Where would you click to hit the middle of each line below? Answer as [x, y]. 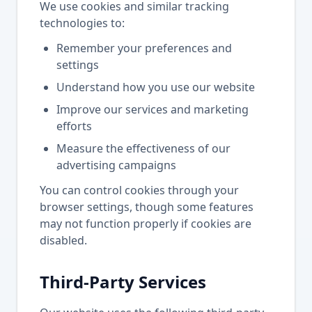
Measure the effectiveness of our [143, 148]
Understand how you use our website [156, 87]
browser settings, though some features [147, 207]
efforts [74, 126]
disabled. [63, 240]
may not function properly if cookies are [146, 224]
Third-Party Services [123, 282]
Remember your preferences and [144, 48]
